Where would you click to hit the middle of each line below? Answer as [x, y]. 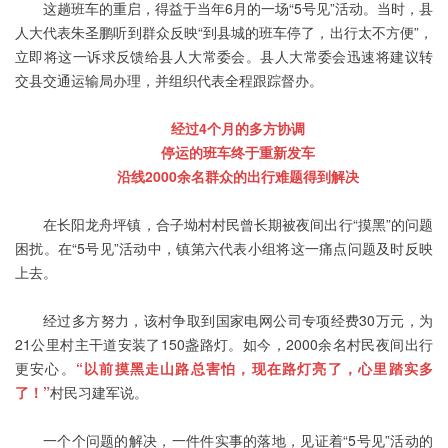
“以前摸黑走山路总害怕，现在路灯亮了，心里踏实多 [254, 368]
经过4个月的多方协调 [238, 128]
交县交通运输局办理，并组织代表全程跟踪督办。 [169, 80]
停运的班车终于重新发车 [238, 152]
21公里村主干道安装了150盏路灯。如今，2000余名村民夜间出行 [224, 344]
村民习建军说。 [99, 392]
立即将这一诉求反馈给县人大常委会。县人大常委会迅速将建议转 [224, 56]
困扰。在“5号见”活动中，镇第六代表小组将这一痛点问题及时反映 [224, 248]
